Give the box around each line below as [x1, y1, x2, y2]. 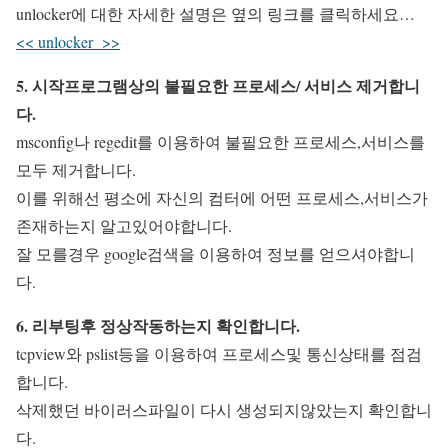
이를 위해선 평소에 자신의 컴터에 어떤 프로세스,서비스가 [16, 187, 428, 208]
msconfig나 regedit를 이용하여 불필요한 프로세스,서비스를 [16, 131, 425, 152]
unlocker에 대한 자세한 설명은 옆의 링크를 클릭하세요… [16, 3, 420, 24]
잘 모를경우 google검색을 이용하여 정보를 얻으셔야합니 [16, 243, 415, 264]
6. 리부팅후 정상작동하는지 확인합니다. [16, 314, 300, 337]
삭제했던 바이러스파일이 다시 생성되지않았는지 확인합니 [16, 399, 432, 420]
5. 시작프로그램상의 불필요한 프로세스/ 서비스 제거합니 [16, 74, 420, 97]
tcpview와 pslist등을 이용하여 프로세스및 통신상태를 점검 [16, 343, 422, 364]
